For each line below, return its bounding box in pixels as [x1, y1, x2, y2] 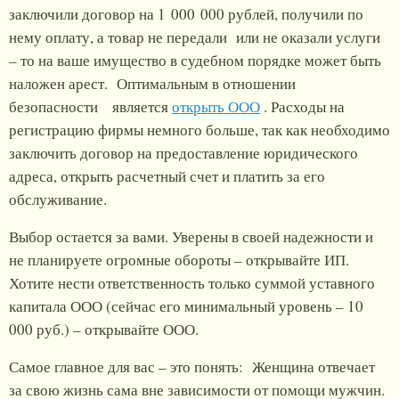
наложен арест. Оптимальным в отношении [9, 73, 296, 94]
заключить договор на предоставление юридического [9, 142, 358, 164]
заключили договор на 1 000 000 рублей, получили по [9, 4, 363, 25]
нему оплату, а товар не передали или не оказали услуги [9, 27, 380, 48]
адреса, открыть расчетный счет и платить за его [9, 166, 325, 187]
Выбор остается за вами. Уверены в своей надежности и [9, 226, 373, 248]
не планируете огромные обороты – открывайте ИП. [9, 249, 354, 271]
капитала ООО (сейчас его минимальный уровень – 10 [9, 296, 363, 317]
